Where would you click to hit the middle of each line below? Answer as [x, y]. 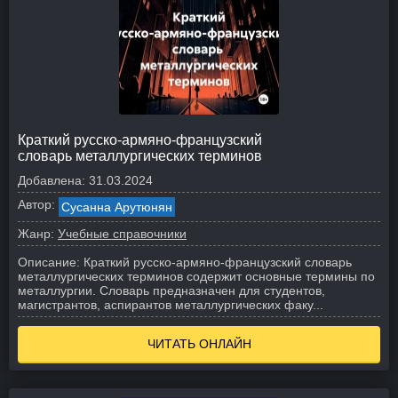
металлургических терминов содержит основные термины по [196, 276]
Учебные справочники [122, 234]
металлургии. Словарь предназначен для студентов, [171, 291]
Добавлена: [52, 180]
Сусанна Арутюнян [117, 207]
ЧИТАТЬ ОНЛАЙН [199, 344]
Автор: [36, 204]
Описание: [49, 262]
